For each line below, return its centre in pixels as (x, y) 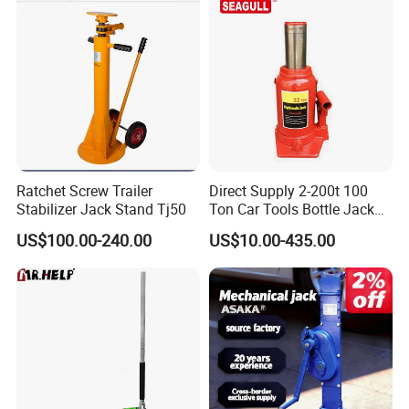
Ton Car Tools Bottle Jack (291, 210)
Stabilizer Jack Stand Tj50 (102, 210)
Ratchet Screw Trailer (85, 191)
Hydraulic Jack (257, 228)
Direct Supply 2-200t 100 (288, 191)
